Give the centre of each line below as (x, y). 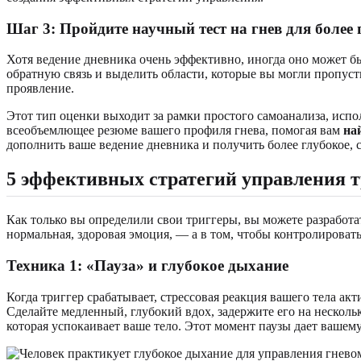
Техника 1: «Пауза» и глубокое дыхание (147, 265)
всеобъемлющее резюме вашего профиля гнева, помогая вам (175, 131)
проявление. (40, 89)
